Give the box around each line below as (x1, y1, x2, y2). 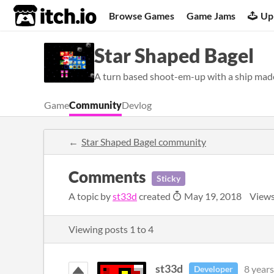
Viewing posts (68, 223, 130, 235)
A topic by (68, 190, 113, 202)
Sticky (157, 173, 180, 183)
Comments (68, 167, 146, 187)
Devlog (122, 99, 152, 111)
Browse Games (109, 9, 175, 21)
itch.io (13, 4, 67, 28)
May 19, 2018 (182, 190, 242, 202)
